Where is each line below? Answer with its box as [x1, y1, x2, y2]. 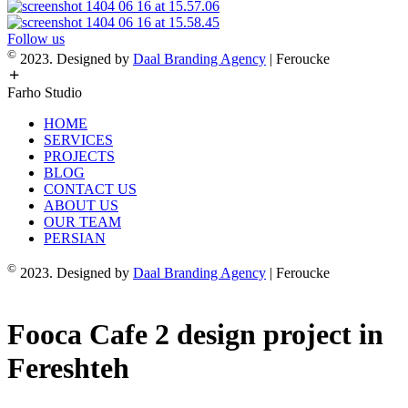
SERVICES [44, 132, 113, 148]
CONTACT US [44, 181, 137, 198]
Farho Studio [7, 85, 82, 101]
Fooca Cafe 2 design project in [7, 318, 383, 352]
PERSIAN [44, 230, 106, 247]
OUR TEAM [44, 214, 121, 230]
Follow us [7, 31, 65, 46]
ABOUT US [44, 198, 118, 214]
